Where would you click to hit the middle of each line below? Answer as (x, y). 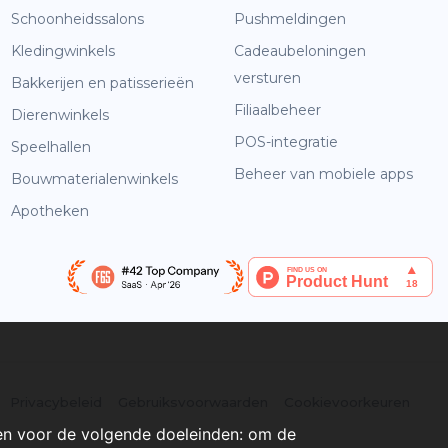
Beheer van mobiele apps (323, 173)
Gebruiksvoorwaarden (193, 401)
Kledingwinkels (63, 50)
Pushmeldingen (290, 18)
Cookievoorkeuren (347, 401)
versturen (267, 77)
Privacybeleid (56, 401)
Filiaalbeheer (277, 109)
